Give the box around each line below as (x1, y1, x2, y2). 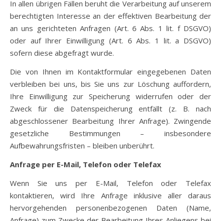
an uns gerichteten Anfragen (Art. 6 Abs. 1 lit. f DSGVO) (10, 23, 211, 33)
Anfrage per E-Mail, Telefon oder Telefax (10, 159, 161, 169)
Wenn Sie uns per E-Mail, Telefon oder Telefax (10, 178, 211, 188)
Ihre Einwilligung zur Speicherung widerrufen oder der (10, 91, 211, 101)
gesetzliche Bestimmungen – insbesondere (10, 128, 211, 138)
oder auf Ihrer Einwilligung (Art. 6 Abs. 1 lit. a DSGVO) (10, 36, 211, 45)
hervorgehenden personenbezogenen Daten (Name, (10, 203, 211, 213)
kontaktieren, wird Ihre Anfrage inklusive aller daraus (10, 190, 211, 200)
